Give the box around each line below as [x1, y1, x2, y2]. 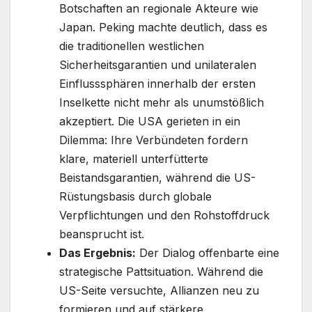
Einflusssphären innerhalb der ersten [59, 77, 256, 91]
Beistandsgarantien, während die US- [59, 171, 256, 185]
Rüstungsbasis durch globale [59, 189, 212, 204]
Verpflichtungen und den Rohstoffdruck [59, 208, 270, 223]
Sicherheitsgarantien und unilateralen [59, 58, 256, 72]
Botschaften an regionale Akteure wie [59, 1, 258, 16]
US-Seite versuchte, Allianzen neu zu [59, 283, 259, 298]
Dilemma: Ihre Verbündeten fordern [59, 133, 248, 148]
